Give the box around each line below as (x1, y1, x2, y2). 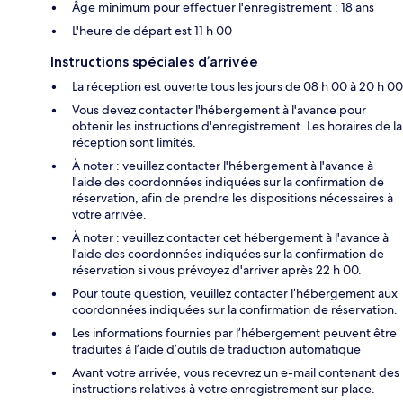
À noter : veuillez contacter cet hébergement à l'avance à (72, 229, 389, 246)
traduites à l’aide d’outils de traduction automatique (72, 341, 361, 358)
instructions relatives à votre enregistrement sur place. (72, 381, 375, 398)
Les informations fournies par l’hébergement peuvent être (72, 325, 397, 342)
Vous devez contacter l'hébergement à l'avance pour (72, 102, 366, 119)
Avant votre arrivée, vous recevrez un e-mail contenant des (72, 364, 399, 381)
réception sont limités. (72, 134, 196, 151)
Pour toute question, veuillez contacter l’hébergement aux (72, 285, 398, 302)
